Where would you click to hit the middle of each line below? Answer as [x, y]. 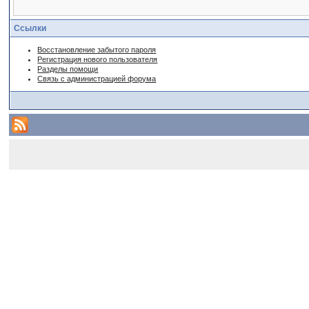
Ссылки [30, 28]
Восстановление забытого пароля [97, 50]
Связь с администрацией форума [97, 79]
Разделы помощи [68, 69]
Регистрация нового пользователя [98, 59]
